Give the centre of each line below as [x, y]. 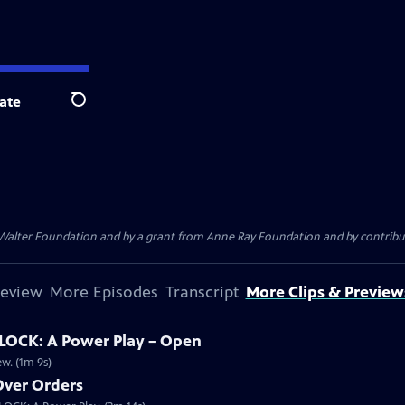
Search [93, 109]
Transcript [202, 292]
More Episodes [104, 292]
